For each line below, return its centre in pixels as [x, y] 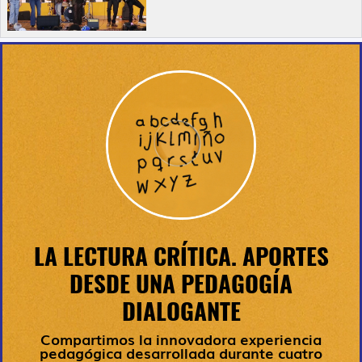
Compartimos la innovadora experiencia [181, 339]
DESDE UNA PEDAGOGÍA [181, 284]
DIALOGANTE [181, 312]
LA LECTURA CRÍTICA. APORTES [181, 257]
